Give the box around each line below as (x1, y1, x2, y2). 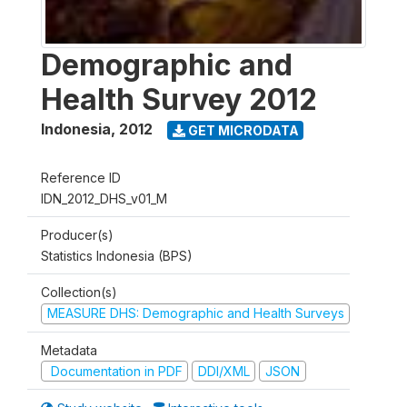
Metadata (41, 342, 97, 358)
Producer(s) (41, 227, 114, 243)
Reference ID (41, 170, 121, 185)
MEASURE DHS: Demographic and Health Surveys (46, 305, 344, 321)
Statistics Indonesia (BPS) (41, 248, 193, 263)
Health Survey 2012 (41, 82, 317, 117)
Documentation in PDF (46, 362, 183, 379)
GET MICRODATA (184, 122, 299, 138)
